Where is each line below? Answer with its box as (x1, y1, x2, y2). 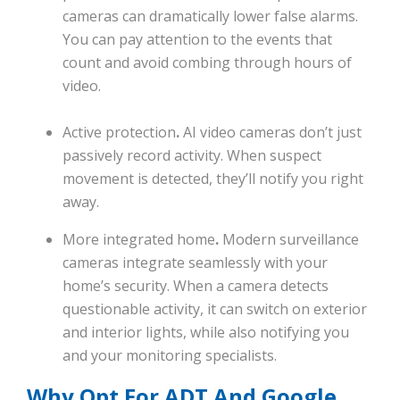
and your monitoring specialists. (62, 346, 280, 366)
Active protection (62, 122, 176, 143)
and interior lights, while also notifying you (62, 322, 349, 343)
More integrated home (62, 229, 215, 250)
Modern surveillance (219, 229, 359, 250)
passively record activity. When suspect (62, 146, 321, 166)
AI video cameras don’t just (179, 122, 362, 143)
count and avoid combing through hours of (62, 53, 352, 73)
